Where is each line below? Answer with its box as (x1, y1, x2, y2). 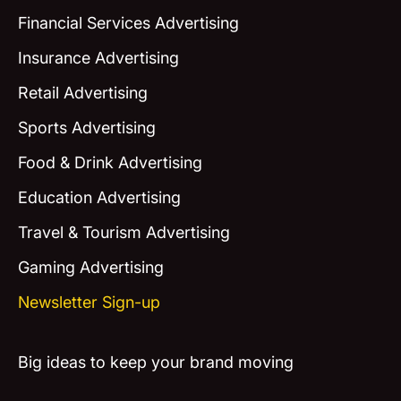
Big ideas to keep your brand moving (17, 352, 294, 371)
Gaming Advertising (17, 257, 164, 277)
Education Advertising (17, 187, 181, 207)
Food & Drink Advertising (17, 152, 202, 172)
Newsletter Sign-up (17, 292, 160, 311)
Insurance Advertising (17, 47, 179, 67)
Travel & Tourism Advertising (17, 222, 230, 242)
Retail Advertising (17, 82, 148, 102)
